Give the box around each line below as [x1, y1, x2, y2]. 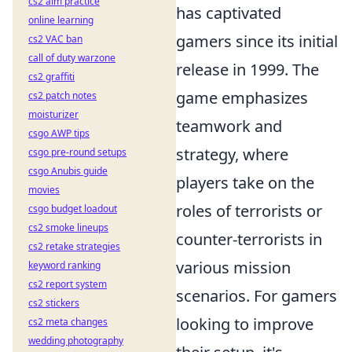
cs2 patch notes [28, 89, 97, 102]
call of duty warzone [28, 51, 115, 64]
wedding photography [28, 334, 123, 347]
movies [28, 183, 60, 196]
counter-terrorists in [176, 228, 322, 250]
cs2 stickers [28, 296, 79, 310]
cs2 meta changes [28, 315, 108, 328]
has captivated [176, 2, 281, 24]
